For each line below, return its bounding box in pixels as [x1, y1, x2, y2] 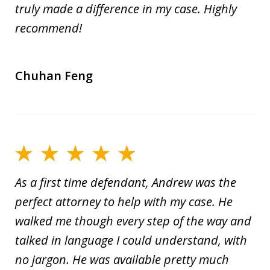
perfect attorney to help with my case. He [15, 193, 233, 210]
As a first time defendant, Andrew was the [15, 174, 236, 190]
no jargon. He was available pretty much [15, 251, 229, 268]
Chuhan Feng [15, 67, 93, 84]
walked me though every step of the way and [15, 212, 251, 229]
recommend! [15, 19, 82, 36]
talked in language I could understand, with [15, 231, 247, 248]
